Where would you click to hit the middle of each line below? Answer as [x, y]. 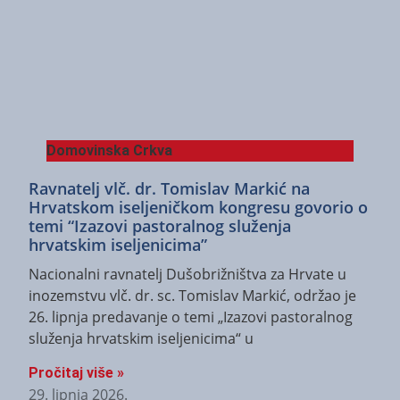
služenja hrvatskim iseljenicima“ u [141, 338]
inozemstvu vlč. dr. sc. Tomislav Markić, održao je [192, 295]
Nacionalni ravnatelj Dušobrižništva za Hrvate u [187, 274]
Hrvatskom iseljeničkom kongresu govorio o [198, 207]
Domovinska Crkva [109, 150]
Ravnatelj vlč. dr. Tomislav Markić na [169, 188]
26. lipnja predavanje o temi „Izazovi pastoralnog [191, 317]
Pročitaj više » [76, 373]
